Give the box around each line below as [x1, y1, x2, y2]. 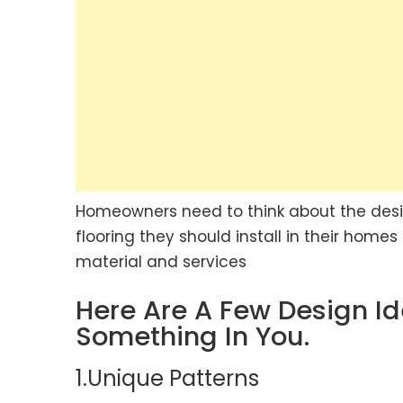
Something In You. [75, 318, 309, 354]
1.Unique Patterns [75, 363, 259, 393]
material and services [75, 251, 246, 273]
